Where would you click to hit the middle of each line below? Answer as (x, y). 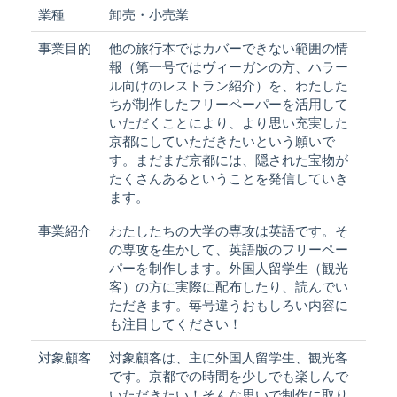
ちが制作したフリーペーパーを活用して (229, 104)
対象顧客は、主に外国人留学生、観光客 (229, 357)
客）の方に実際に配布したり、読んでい (229, 286)
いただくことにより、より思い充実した (229, 122)
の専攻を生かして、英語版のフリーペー (229, 249)
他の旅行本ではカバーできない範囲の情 (229, 48)
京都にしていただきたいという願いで (222, 141)
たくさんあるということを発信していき (229, 178)
